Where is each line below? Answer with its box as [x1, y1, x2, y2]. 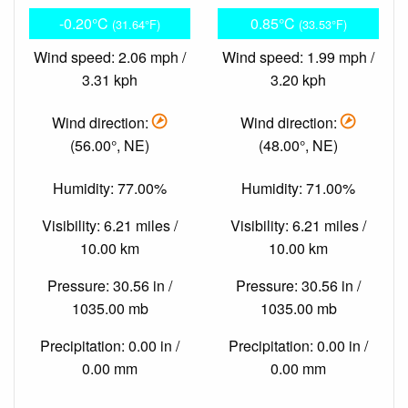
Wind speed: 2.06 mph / [34, 46, 186, 67]
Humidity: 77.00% [53, 178, 167, 199]
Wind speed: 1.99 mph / [222, 46, 374, 67]
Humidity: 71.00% [241, 178, 355, 199]
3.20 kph [270, 68, 326, 90]
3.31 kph [82, 68, 138, 90]
